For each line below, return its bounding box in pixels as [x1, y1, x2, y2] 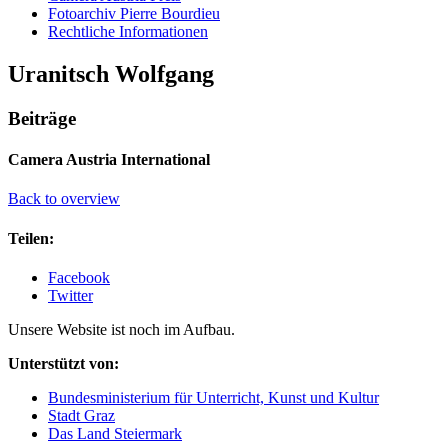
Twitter [48, 286, 93, 304]
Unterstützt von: [8, 354, 119, 372]
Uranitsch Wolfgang [8, 60, 214, 87]
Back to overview [8, 190, 120, 208]
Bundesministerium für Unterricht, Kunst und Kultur [48, 388, 379, 406]
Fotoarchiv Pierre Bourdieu [48, 5, 220, 22]
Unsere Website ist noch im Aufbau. [8, 320, 235, 338]
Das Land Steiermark [48, 424, 182, 442]
